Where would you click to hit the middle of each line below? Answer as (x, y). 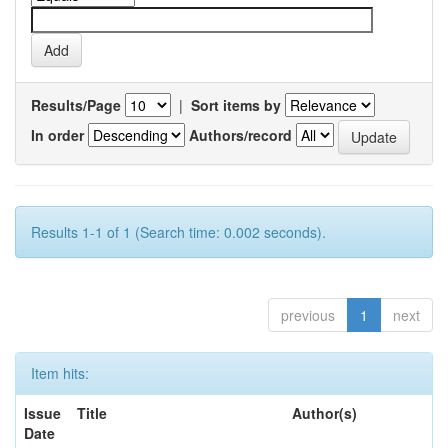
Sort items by (236, 105)
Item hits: (60, 373)
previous (308, 315)
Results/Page (76, 105)
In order (57, 134)
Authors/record (240, 134)
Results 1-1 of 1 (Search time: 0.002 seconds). (178, 232)
